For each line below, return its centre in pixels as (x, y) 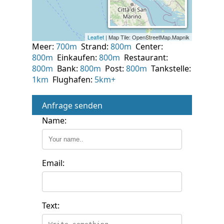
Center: (147, 46)
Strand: (94, 46)
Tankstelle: (169, 68)
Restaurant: (144, 57)
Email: (53, 163)
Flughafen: (71, 79)
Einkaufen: (76, 57)
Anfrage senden (72, 105)
